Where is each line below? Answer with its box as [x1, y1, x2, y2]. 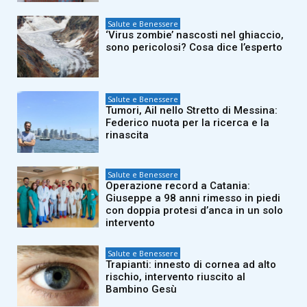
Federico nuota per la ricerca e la [106, 116, 270, 129]
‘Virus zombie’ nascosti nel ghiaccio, [106, 29, 284, 42]
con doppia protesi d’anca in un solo [106, 204, 284, 217]
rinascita [106, 128, 149, 141]
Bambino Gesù [106, 282, 177, 295]
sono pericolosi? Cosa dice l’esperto [106, 41, 283, 54]
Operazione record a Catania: [106, 179, 251, 192]
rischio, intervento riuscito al [106, 270, 246, 283]
